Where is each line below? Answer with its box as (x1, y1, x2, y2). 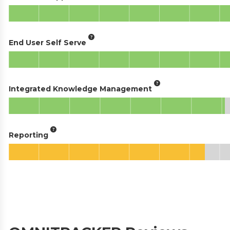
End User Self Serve (9, 37, 86, 47)
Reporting (9, 130, 48, 140)
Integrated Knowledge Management (9, 84, 152, 93)
